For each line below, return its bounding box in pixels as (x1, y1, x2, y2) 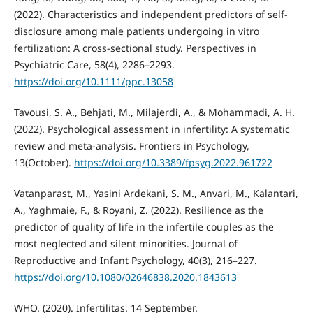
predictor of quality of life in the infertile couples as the (13, 219, 274, 233)
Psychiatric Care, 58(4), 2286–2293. (13, 57, 175, 71)
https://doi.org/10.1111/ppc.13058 (13, 74, 173, 88)
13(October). (13, 155, 74, 169)
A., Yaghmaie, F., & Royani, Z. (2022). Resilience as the (13, 203, 263, 217)
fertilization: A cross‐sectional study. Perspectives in (13, 41, 256, 54)
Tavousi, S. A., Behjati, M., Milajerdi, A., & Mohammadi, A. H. (13, 105, 295, 119)
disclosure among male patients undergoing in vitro (13, 24, 259, 38)
